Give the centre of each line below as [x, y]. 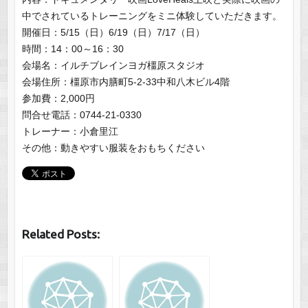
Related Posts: [60, 234]
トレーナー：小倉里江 [70, 131]
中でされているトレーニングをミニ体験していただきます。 [152, 15]
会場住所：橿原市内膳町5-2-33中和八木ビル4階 [125, 81]
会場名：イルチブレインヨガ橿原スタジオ [113, 65]
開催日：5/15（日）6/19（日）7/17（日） [113, 32]
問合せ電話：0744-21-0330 [81, 114]
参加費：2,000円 [58, 98]
